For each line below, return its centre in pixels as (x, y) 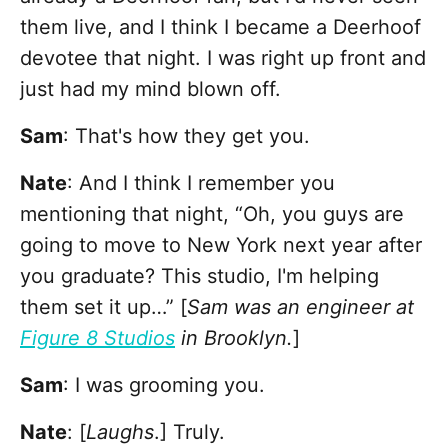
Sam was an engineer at (300, 307)
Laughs (120, 432)
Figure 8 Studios (97, 338)
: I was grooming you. (164, 385)
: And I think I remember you (201, 183)
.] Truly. (189, 432)
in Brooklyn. (234, 338)
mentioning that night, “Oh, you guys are (212, 214)
